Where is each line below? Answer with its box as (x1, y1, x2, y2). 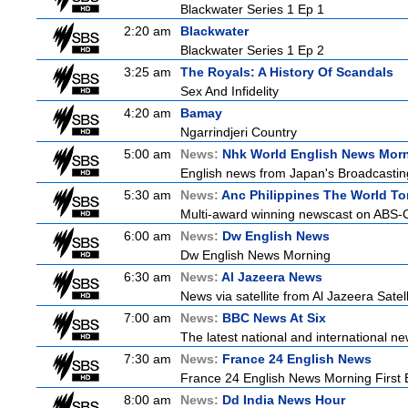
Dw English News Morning (180, 248, 331, 262)
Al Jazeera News (221, 270, 322, 284)
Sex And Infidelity (180, 84, 279, 98)
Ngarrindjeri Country (180, 125, 297, 139)
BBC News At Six (222, 311, 326, 325)
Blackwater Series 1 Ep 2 (180, 43, 324, 57)
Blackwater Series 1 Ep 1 (180, 2, 324, 16)
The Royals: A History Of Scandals (180, 65, 393, 79)
